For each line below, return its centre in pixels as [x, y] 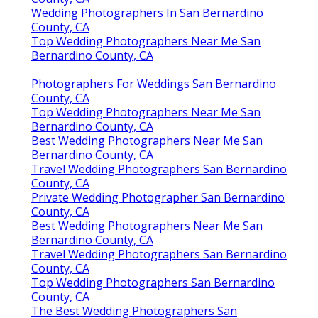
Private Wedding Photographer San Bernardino [158, 198]
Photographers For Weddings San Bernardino [154, 84]
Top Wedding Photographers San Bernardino [153, 283]
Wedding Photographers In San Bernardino [147, 13]
